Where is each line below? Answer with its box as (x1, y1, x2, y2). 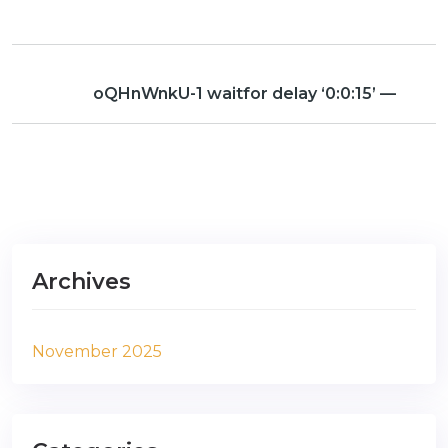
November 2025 (32, 342, 162, 361)
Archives (32, 268, 131, 295)
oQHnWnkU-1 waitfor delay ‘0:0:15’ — (93, 84, 396, 103)
